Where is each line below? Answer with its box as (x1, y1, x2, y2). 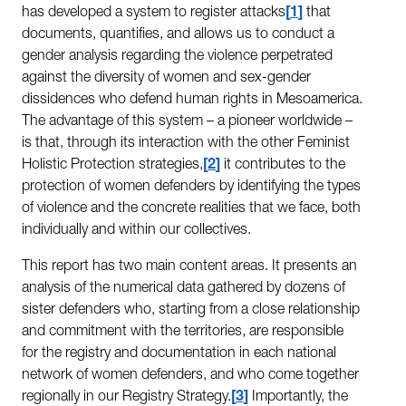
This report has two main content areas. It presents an (22, 259, 357, 275)
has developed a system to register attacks (22, 5, 285, 21)
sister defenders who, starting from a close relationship (22, 303, 360, 318)
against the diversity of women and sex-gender (22, 71, 311, 86)
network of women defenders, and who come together (22, 368, 359, 383)
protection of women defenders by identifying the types (22, 179, 361, 195)
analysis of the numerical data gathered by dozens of (22, 281, 345, 296)
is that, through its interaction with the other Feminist (22, 136, 350, 151)
